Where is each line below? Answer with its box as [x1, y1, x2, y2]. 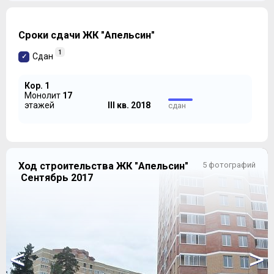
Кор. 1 [24, 80, 50, 91]
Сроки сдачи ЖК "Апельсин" [18, 29, 155, 42]
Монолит [24, 90, 62, 100]
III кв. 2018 [107, 100, 150, 110]
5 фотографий [202, 160, 256, 169]
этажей [24, 100, 54, 110]
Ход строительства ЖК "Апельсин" [18, 160, 188, 172]
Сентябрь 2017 [18, 171, 93, 183]
